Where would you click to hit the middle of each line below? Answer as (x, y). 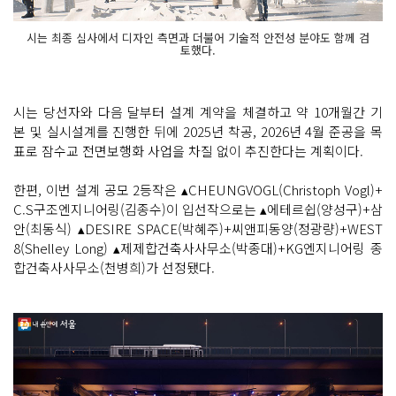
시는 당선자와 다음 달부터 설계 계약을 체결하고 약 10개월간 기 (198, 112)
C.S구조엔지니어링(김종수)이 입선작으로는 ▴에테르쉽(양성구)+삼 (198, 209)
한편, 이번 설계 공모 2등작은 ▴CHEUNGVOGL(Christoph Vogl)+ (198, 190)
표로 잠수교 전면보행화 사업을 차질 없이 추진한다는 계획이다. (190, 151)
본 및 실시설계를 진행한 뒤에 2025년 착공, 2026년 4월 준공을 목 (198, 132)
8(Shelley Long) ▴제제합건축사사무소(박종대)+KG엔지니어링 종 (198, 248)
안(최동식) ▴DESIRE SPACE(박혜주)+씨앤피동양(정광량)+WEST (198, 229)
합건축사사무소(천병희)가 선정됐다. (116, 268)
